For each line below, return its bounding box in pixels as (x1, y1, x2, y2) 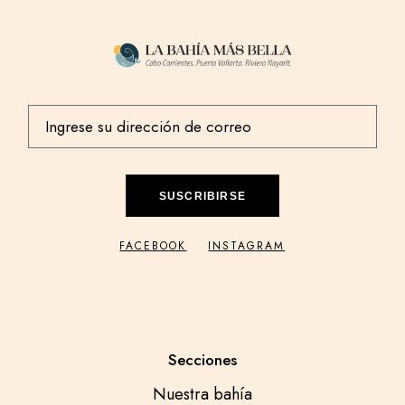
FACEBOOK (119, 238, 187, 255)
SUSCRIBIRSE (158, 190, 247, 203)
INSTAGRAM (208, 238, 286, 255)
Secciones (167, 349, 237, 372)
